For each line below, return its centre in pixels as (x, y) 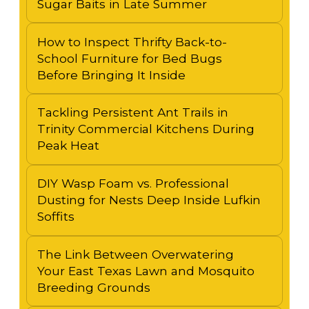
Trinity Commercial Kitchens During (146, 129)
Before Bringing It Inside (111, 74)
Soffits (56, 217)
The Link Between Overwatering (135, 254)
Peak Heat (68, 146)
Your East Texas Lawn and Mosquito (146, 270)
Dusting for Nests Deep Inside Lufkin (149, 200)
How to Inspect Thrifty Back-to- (132, 41)
